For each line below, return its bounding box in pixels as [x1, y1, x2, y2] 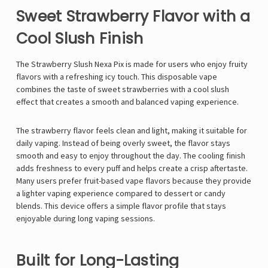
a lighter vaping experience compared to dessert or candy [16, 188, 226, 199]
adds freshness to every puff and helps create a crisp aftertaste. [16, 163, 248, 174]
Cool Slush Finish [16, 28, 144, 50]
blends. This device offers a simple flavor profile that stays [16, 200, 226, 212]
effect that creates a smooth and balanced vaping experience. [16, 96, 239, 108]
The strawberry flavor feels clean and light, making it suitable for [16, 125, 247, 136]
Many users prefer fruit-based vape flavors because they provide [16, 175, 251, 187]
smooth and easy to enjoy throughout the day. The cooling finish [16, 150, 245, 162]
